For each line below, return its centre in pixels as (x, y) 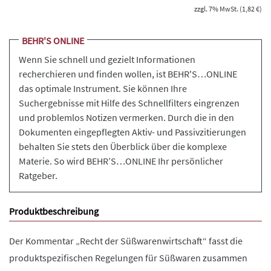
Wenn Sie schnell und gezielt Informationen (107, 59)
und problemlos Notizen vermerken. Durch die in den (126, 117)
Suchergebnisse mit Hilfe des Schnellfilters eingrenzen (129, 103)
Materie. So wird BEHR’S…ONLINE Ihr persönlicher (121, 161)
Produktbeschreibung (54, 211)
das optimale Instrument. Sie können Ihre (103, 88)
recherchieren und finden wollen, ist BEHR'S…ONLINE (128, 74)
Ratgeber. (38, 175)
